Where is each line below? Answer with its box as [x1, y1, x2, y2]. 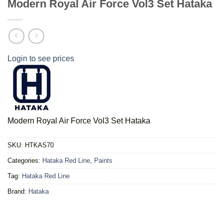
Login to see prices [7, 54, 74, 63]
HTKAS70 [25, 141, 54, 149]
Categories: [7, 156, 42, 164]
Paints [94, 156, 112, 164]
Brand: [7, 187, 28, 195]
